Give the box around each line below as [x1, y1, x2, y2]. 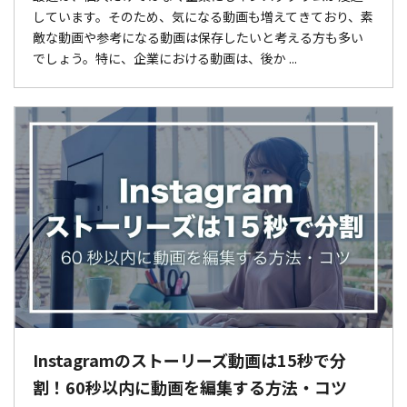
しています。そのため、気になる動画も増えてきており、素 [33, 7, 373, 26]
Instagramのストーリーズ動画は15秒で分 [33, 347, 346, 372]
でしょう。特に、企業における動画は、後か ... [33, 49, 297, 68]
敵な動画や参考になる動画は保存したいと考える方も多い [33, 28, 363, 47]
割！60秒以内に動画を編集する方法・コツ [33, 374, 347, 399]
